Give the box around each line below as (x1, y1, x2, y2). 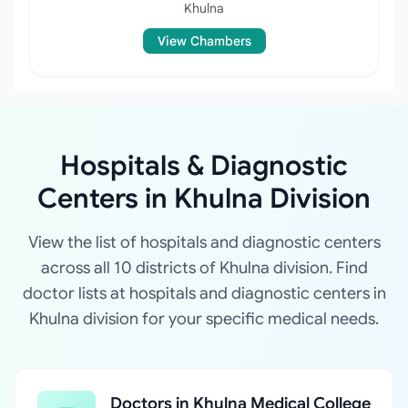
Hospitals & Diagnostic (60, 148, 348, 183)
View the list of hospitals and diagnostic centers (27, 232, 381, 252)
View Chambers (157, 33, 251, 49)
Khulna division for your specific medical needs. (29, 309, 379, 329)
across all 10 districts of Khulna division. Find (40, 258, 368, 278)
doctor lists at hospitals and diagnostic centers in (22, 283, 386, 303)
